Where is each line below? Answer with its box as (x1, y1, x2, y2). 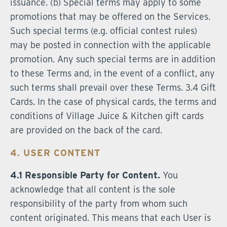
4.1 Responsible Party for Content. (10, 170, 160, 180)
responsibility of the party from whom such (10, 198, 187, 209)
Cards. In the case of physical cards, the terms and (10, 96, 216, 107)
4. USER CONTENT (10, 147, 100, 158)
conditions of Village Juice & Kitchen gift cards (10, 110, 204, 121)
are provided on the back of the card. (10, 125, 162, 135)
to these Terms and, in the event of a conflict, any (10, 68, 215, 79)
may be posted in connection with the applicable (10, 40, 211, 50)
